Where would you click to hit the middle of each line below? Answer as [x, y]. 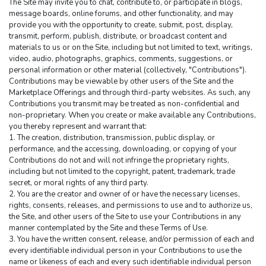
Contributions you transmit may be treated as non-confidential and [124, 104]
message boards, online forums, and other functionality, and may [121, 14]
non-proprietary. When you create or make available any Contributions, [132, 115]
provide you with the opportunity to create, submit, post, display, [121, 25]
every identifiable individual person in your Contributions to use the [125, 251]
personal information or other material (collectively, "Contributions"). [128, 70]
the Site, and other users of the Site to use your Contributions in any [125, 217]
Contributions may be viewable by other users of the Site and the [121, 82]
